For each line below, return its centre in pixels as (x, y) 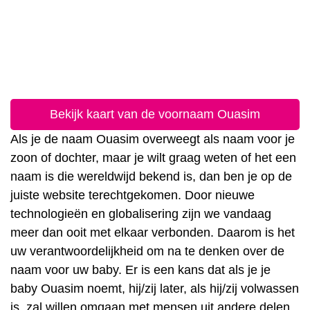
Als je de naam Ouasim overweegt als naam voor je (153, 139)
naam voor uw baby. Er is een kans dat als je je (140, 270)
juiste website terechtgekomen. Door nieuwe (133, 195)
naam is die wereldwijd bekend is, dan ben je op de (151, 176)
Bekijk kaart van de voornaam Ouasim (155, 114)
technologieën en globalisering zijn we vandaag (141, 214)
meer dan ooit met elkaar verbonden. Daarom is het (153, 232)
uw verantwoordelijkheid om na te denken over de (147, 251)
